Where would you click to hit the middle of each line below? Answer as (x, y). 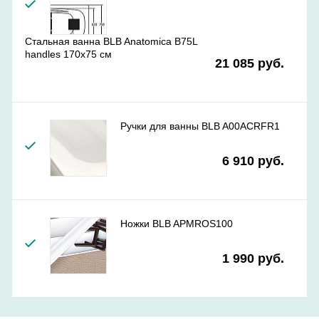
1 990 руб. (253, 258)
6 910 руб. (253, 161)
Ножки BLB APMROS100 (177, 224)
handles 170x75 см (68, 54)
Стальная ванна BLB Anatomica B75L (111, 41)
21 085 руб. (250, 63)
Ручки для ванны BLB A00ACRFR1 (200, 126)
